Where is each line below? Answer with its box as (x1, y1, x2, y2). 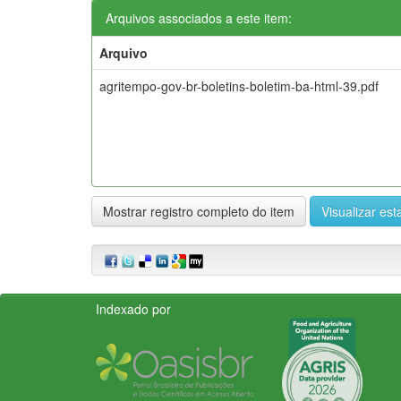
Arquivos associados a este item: (106, 8, 292, 27)
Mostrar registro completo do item (103, 201, 294, 220)
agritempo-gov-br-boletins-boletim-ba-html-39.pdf (99, 76, 379, 95)
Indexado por (96, 299, 171, 318)
